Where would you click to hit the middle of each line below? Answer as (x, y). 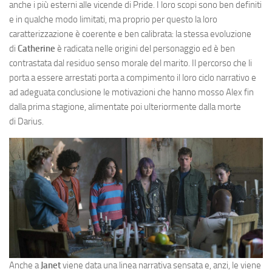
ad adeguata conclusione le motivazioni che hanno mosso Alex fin (131, 92)
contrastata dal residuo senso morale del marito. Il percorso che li (131, 63)
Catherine (36, 49)
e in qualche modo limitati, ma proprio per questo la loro (113, 19)
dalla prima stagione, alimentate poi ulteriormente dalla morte (125, 107)
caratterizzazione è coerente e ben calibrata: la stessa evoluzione (130, 34)
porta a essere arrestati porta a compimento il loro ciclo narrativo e (133, 78)
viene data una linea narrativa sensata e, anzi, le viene (161, 265)
